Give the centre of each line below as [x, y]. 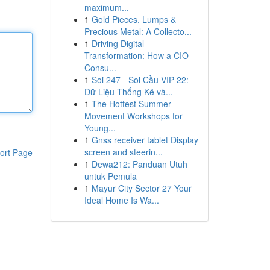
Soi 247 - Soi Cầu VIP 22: [140, 80]
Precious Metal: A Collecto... [138, 31]
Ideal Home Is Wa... [121, 200]
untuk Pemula [110, 176]
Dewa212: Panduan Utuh [139, 164]
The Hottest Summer [131, 104]
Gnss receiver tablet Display [145, 140]
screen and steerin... [123, 152]
